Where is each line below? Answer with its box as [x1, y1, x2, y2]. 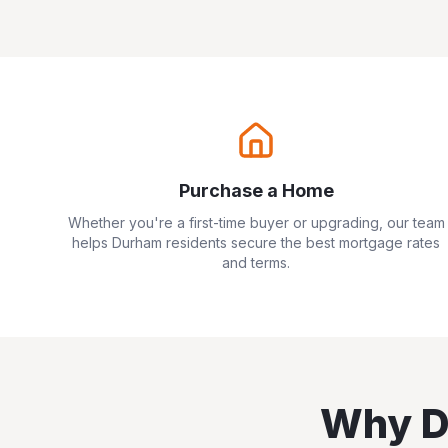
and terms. [222, 254, 290, 271]
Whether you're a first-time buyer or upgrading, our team [67, 214, 445, 231]
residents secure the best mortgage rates [162, 234, 440, 251]
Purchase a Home [178, 180, 334, 201]
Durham [112, 234, 162, 251]
